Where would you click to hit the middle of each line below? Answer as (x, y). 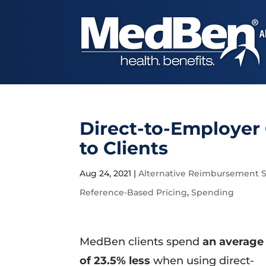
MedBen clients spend (141, 242)
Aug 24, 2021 (106, 173)
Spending (213, 192)
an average (233, 242)
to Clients (124, 148)
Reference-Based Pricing (134, 192)
